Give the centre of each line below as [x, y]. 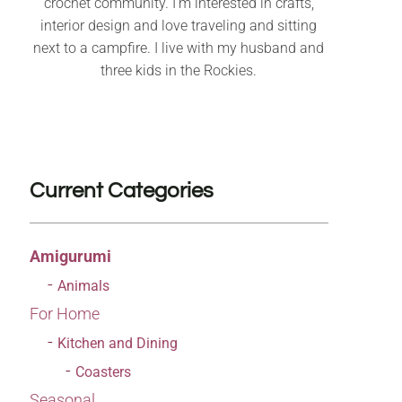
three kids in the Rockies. [179, 71]
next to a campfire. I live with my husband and [179, 48]
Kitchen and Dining [117, 344]
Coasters [103, 372]
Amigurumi [70, 257]
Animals [83, 286]
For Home [64, 314]
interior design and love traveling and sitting [179, 26]
